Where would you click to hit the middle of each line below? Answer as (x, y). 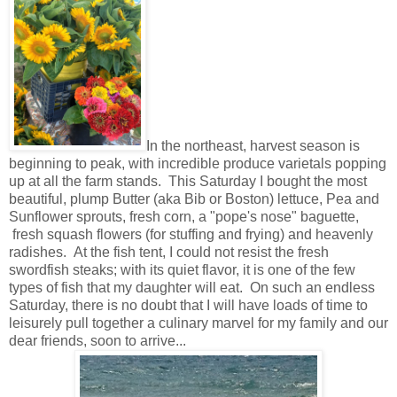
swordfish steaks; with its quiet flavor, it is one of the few (182, 270)
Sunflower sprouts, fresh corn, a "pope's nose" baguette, (184, 217)
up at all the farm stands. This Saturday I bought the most (188, 182)
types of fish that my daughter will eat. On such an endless (192, 288)
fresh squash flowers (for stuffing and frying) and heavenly (191, 235)
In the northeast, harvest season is (253, 146)
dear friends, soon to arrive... (97, 341)
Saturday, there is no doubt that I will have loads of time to (188, 306)
